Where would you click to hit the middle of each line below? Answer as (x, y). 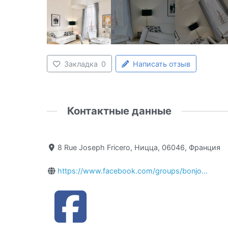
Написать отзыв (162, 64)
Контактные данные (120, 110)
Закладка (81, 64)
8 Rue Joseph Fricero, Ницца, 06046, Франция (139, 147)
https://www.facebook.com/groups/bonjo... (133, 171)
